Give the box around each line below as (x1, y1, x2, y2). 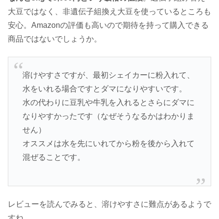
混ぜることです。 (22, 153, 85, 161)
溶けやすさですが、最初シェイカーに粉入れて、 (22, 70, 195, 79)
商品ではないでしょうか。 (8, 34, 102, 43)
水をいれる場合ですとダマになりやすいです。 (22, 84, 187, 93)
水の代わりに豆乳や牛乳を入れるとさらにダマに (22, 98, 195, 107)
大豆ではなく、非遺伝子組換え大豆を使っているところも (8, 7, 211, 16)
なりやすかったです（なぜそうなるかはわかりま (22, 111, 195, 120)
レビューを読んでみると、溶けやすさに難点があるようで (8, 199, 211, 208)
